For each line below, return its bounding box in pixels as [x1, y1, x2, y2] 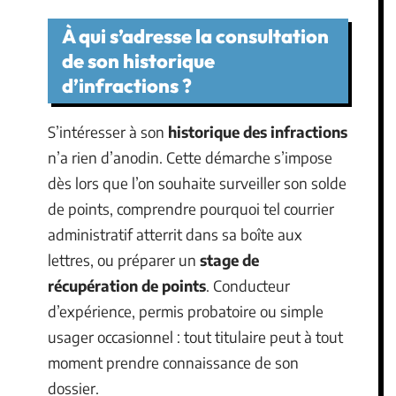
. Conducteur [206, 275, 290, 295]
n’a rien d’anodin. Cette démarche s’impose [48, 147, 332, 167]
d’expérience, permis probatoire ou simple [48, 301, 324, 321]
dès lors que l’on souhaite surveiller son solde [48, 172, 346, 193]
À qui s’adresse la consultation [62, 23, 329, 49]
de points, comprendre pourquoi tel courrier [48, 198, 334, 218]
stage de [200, 249, 259, 270]
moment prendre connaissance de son [48, 352, 299, 372]
